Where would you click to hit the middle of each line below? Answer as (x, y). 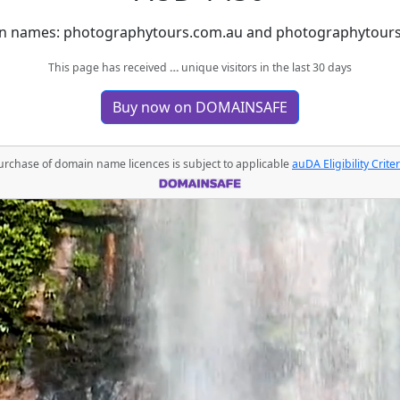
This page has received (109, 67)
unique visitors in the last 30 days (267, 67)
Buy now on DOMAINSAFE (200, 107)
